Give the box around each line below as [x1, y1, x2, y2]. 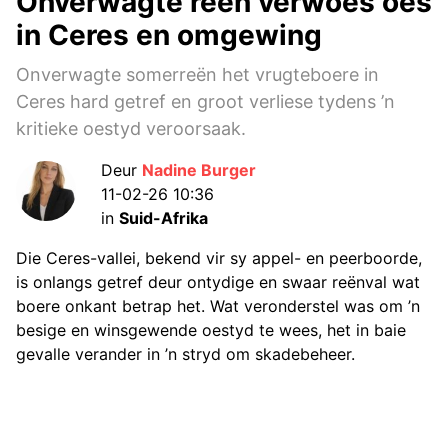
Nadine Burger [142, 160, 256, 181]
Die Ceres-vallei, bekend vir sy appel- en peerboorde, [16, 248, 422, 269]
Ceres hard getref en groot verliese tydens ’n [16, 91, 395, 113]
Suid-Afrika [119, 208, 208, 229]
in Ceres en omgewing [16, 18, 322, 53]
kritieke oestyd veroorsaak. [16, 118, 246, 140]
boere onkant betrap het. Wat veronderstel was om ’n [16, 296, 420, 317]
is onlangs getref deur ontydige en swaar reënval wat [16, 272, 420, 293]
